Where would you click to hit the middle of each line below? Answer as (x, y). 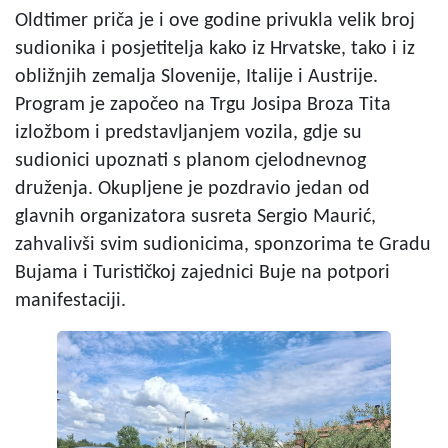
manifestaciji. (70, 300)
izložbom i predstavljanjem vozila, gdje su (188, 132)
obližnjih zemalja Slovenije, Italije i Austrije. (196, 76)
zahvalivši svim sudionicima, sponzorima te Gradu (223, 244)
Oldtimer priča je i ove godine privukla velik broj (215, 20)
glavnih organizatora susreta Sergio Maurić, (195, 216)
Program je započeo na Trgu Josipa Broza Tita (203, 104)
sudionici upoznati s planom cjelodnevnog (190, 160)
